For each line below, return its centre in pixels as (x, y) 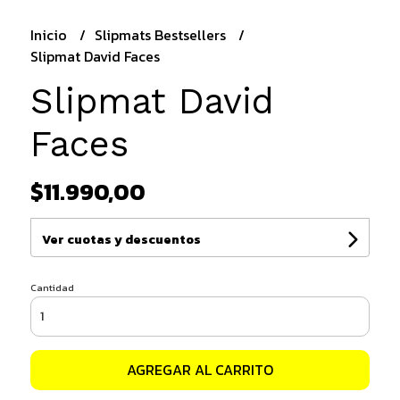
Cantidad (52, 287)
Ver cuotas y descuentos (121, 239)
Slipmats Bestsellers (162, 34)
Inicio (50, 34)
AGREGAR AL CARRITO (200, 369)
